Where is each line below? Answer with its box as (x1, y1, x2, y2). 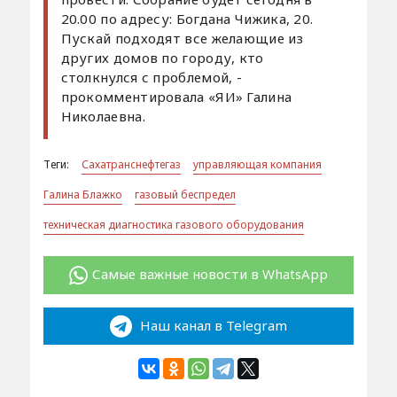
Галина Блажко (43, 187, 122, 203)
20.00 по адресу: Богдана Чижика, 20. (60, 10, 314, 28)
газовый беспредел (134, 187, 236, 203)
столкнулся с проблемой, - (60, 68, 243, 87)
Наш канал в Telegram (136, 315, 287, 334)
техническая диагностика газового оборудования (43, 217, 304, 233)
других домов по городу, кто (60, 49, 264, 67)
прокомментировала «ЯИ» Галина (60, 88, 292, 106)
